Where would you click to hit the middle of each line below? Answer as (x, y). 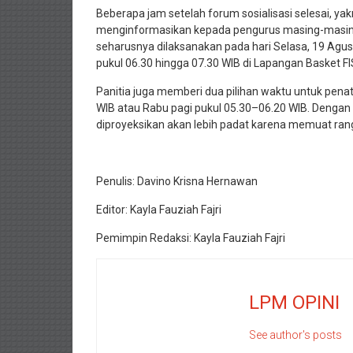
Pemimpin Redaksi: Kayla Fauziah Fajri (191, 238)
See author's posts (296, 334)
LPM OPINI (295, 302)
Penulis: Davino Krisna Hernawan (177, 181)
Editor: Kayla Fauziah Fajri (160, 209)
